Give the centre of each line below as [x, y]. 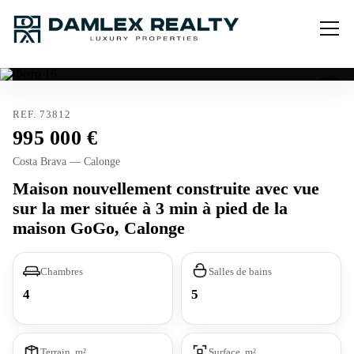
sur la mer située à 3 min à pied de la [150, 208]
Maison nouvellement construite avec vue [166, 188]
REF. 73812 [42, 114]
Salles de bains [240, 271]
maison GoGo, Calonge [99, 228]
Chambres [62, 271]
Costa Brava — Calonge [66, 162]
